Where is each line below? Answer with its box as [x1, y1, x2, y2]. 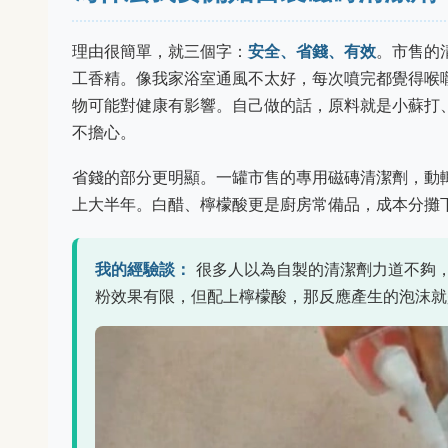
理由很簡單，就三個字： [72, 41, 248, 61]
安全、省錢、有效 [248, 41, 376, 61]
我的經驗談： [95, 259, 191, 279]
